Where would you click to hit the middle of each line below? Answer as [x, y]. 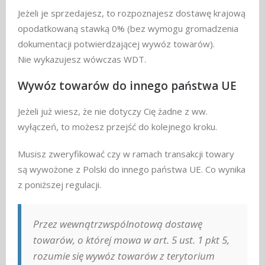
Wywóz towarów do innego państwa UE [127, 86]
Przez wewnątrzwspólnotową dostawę [118, 224]
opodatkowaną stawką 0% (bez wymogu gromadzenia [128, 29]
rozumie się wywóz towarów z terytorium [124, 256]
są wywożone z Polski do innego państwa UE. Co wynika [132, 169]
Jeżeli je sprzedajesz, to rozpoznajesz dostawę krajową [132, 13]
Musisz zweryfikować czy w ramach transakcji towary [126, 154]
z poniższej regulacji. [59, 185]
